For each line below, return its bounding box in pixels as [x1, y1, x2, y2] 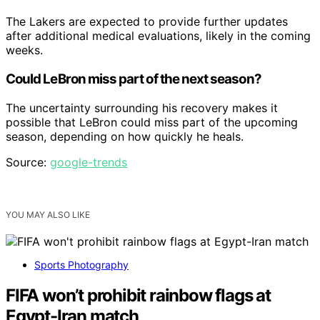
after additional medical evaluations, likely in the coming [6, 29, 311, 44]
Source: [6, 154, 50, 169]
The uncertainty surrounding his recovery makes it [6, 100, 278, 115]
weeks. [6, 43, 43, 58]
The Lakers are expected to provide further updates [6, 14, 288, 29]
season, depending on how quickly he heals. [6, 129, 244, 144]
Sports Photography [34, 258, 129, 271]
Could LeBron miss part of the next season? [6, 70, 261, 87]
